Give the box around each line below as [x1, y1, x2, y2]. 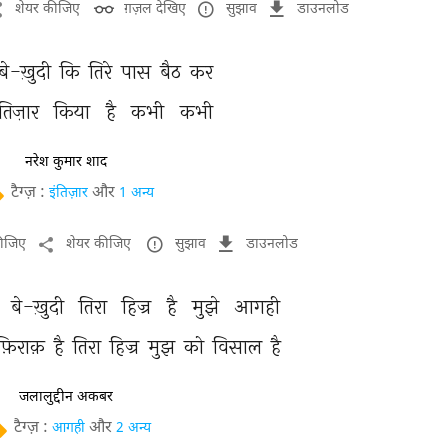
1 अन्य [118, 184, 154, 203]
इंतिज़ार [48, 184, 88, 203]
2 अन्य [115, 419, 151, 438]
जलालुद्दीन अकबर [19, 388, 113, 406]
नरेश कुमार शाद [25, 153, 107, 171]
